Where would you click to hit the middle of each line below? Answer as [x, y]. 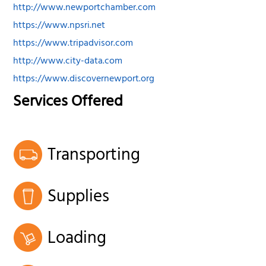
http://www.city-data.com [68, 62]
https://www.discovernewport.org [84, 80]
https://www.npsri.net [59, 26]
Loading [77, 240]
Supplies [79, 198]
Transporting [94, 156]
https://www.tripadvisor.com [73, 44]
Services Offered [68, 103]
